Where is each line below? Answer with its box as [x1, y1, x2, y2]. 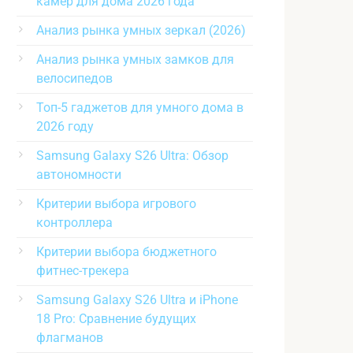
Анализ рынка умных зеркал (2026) [36, 22, 246, 38]
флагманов [36, 329, 103, 345]
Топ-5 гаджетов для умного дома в [36, 99, 243, 115]
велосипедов [36, 70, 113, 86]
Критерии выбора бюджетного [36, 243, 217, 259]
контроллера [36, 214, 113, 230]
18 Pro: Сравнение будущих [36, 310, 196, 326]
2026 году [36, 118, 94, 134]
